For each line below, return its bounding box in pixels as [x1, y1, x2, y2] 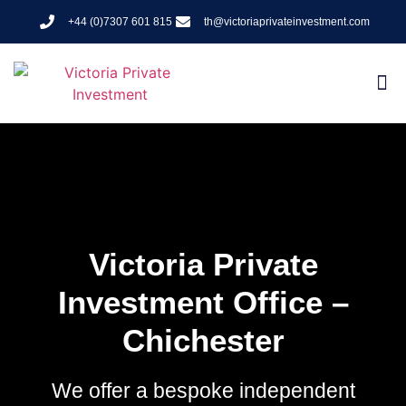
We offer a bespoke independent [51, 378, 355, 402]
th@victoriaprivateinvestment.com [204, 15, 370, 28]
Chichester [121, 322, 285, 358]
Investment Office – [57, 284, 349, 320]
